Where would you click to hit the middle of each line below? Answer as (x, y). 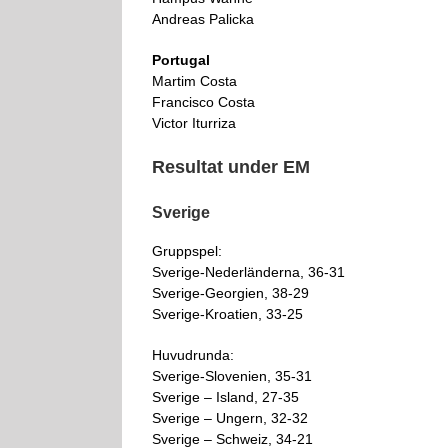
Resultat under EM (231, 166)
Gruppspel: (187, 250)
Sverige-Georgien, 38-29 (230, 292)
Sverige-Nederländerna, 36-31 (248, 271)
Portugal (181, 59)
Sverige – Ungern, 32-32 (230, 417)
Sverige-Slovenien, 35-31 (232, 375)
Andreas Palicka (203, 18)
